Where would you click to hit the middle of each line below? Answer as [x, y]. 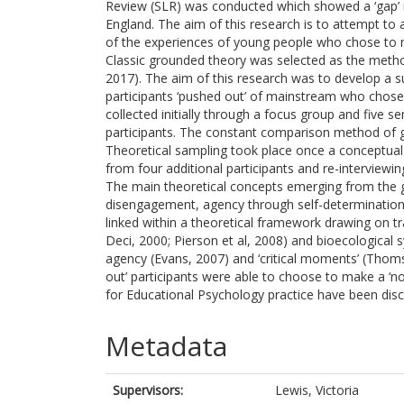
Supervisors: [148, 390]
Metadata [166, 346]
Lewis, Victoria [317, 390]
